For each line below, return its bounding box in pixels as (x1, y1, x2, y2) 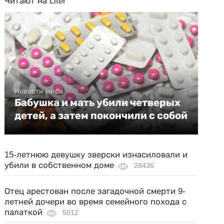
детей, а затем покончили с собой (14, 109, 188, 121)
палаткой (4, 207, 43, 217)
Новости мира (14, 87, 63, 95)
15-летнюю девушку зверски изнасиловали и (4, 150, 188, 159)
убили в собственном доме (4, 160, 114, 170)
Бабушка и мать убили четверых (14, 96, 181, 108)
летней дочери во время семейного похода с (4, 197, 187, 206)
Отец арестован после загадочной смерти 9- (4, 186, 186, 196)
